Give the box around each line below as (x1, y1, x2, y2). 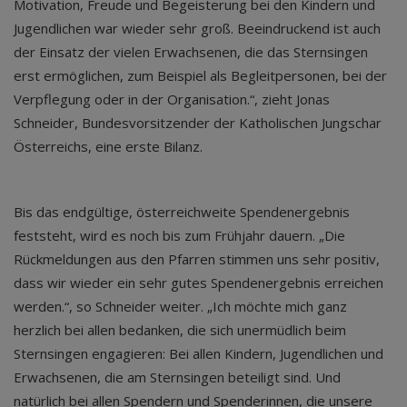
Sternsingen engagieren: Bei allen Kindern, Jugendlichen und (14, 344, 383, 362)
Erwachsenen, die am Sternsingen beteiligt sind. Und (14, 368, 341, 386)
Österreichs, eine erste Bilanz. (14, 137, 206, 155)
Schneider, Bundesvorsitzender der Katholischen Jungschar (14, 114, 382, 132)
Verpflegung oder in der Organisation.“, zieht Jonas (14, 90, 330, 108)
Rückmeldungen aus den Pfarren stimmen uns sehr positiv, (14, 250, 380, 268)
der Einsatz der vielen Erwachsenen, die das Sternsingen (14, 43, 368, 61)
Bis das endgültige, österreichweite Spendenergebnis (14, 203, 350, 221)
